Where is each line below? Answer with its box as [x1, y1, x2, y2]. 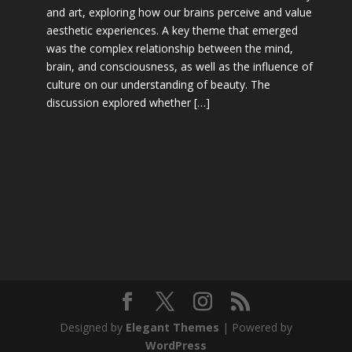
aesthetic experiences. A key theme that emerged [46, 22, 298, 38]
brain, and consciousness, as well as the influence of [46, 58, 313, 74]
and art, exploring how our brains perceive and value [46, 4, 312, 20]
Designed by [59, 319, 126, 335]
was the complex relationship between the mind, [46, 40, 293, 56]
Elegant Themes [125, 319, 219, 335]
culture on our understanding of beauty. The [46, 76, 270, 92]
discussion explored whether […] [46, 94, 210, 110]
